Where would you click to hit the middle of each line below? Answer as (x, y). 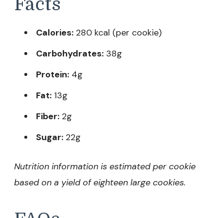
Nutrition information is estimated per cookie (105, 166)
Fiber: (48, 116)
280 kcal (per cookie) (118, 32)
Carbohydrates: (70, 53)
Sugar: (50, 137)
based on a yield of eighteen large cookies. (100, 182)
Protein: (53, 74)
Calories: (55, 32)
